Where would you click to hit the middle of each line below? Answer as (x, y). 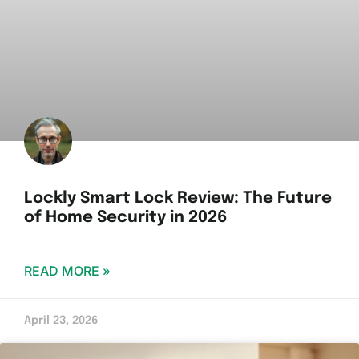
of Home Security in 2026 (126, 218)
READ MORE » (67, 271)
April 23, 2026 (61, 321)
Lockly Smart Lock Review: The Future (178, 199)
